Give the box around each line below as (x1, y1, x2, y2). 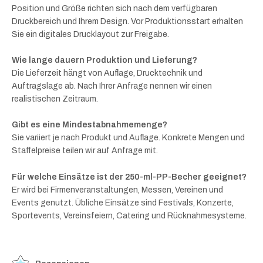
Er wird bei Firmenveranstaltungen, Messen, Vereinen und (12, 185, 223, 194)
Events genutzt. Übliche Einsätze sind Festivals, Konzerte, (12, 198, 234, 207)
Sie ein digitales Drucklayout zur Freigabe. (12, 29, 169, 39)
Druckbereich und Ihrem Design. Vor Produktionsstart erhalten (12, 16, 243, 26)
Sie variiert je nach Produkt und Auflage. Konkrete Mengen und (12, 133, 245, 143)
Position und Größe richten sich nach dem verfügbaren (12, 4, 217, 13)
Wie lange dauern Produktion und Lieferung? (12, 56, 197, 65)
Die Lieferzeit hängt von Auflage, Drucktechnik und (12, 69, 203, 78)
